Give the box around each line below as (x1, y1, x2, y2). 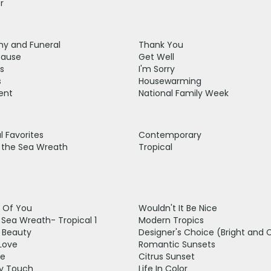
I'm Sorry (139, 62, 175, 75)
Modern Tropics (139, 214, 204, 226)
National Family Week (139, 87, 229, 99)
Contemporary (139, 128, 201, 141)
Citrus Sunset (139, 250, 195, 263)
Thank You (139, 38, 183, 51)
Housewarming (139, 74, 201, 87)
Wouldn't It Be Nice (139, 201, 217, 214)
